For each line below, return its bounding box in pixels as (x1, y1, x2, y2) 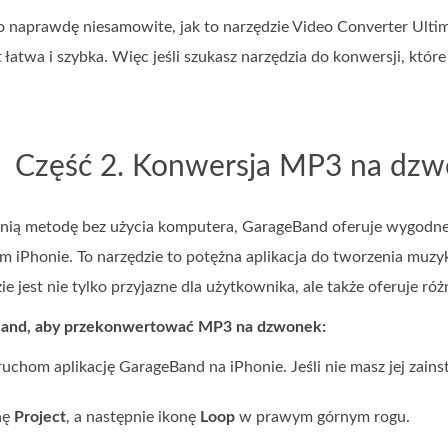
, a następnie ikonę (66, 409, 200, 425)
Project (14, 409, 66, 425)
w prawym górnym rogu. (235, 409, 410, 425)
